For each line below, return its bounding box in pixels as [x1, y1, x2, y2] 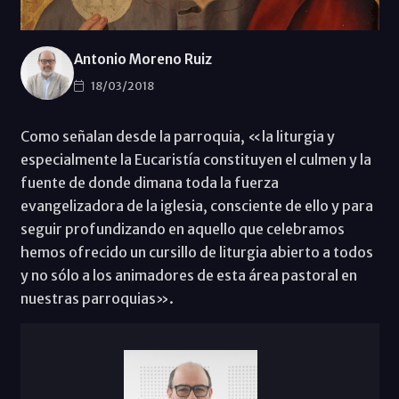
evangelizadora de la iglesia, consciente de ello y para [20, 196, 373, 215]
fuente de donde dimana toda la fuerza [20, 173, 279, 191]
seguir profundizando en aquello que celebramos [20, 219, 345, 238]
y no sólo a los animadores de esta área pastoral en [20, 265, 357, 284]
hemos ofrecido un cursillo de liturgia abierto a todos [20, 242, 373, 261]
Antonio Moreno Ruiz [73, 51, 212, 69]
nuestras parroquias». [20, 289, 174, 307]
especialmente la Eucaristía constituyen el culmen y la [20, 150, 371, 168]
